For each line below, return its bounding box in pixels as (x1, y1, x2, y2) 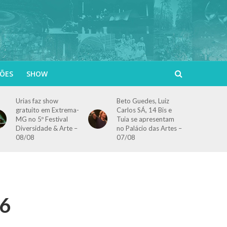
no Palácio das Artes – (117, 124, 182, 132)
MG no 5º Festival (16, 115, 68, 123)
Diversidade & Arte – (16, 124, 78, 132)
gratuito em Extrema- (16, 106, 80, 114)
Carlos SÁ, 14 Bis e (117, 106, 172, 114)
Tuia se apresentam (117, 115, 175, 123)
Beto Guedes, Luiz (117, 97, 170, 105)
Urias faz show (16, 97, 59, 105)
